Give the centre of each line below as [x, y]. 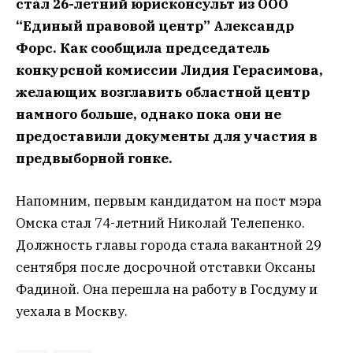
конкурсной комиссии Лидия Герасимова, [169, 70]
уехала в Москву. [72, 312]
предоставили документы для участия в [167, 136]
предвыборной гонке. [94, 158]
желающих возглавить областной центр [163, 92]
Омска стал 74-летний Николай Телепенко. [160, 223]
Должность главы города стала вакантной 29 [169, 245]
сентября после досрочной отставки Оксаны [166, 268]
